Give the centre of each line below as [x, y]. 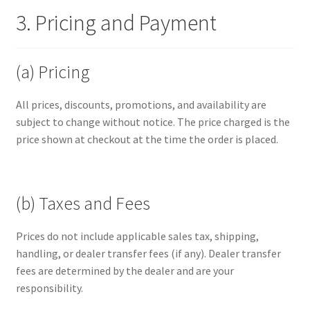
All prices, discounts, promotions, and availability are [141, 105]
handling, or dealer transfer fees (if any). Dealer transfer [148, 253]
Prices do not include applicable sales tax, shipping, [137, 236]
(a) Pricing [53, 72]
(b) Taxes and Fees [83, 203]
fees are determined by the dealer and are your [125, 270]
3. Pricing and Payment [116, 23]
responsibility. [49, 288]
